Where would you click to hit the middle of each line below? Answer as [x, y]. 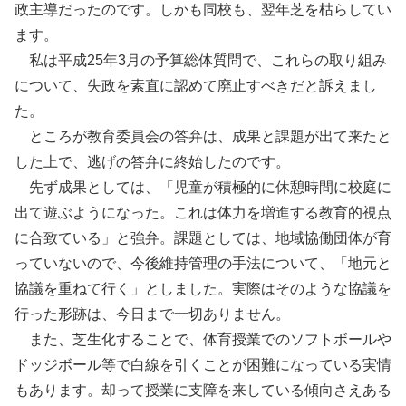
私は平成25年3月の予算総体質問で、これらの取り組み [201, 61]
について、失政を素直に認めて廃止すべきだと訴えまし [196, 86]
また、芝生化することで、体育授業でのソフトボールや [203, 340]
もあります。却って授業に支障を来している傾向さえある [203, 391]
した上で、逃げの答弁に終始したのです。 [152, 162]
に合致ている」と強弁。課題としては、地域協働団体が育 [203, 238]
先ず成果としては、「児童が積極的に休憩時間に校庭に [203, 188]
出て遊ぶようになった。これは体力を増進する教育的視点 [203, 213]
